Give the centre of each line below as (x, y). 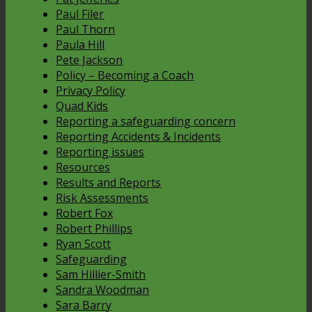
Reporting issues (100, 151)
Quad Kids (82, 106)
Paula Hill (80, 44)
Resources (83, 167)
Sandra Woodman (103, 289)
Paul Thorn (86, 29)
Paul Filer (80, 14)
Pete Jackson (89, 60)
